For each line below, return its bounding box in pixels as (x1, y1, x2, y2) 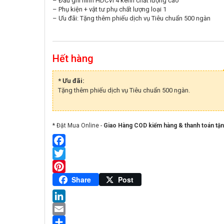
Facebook (52, 148, 87, 158)
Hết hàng (52, 52, 93, 64)
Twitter (52, 161, 77, 171)
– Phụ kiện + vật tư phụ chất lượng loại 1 (52, 5, 166, 13)
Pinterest (52, 174, 85, 184)
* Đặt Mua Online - (52, 122, 103, 129)
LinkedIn (52, 203, 82, 213)
